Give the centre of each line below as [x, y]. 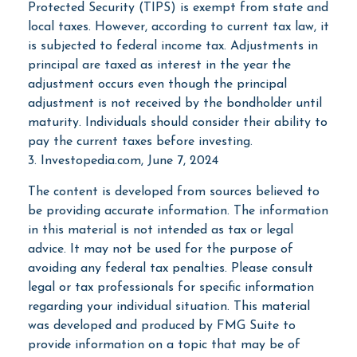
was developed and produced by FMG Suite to [162, 326]
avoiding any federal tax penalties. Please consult [171, 268]
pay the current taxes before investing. [140, 141]
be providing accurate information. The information [178, 211]
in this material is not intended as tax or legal [161, 230]
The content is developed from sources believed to [174, 192]
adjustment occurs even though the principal [157, 84]
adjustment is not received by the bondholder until [175, 103]
